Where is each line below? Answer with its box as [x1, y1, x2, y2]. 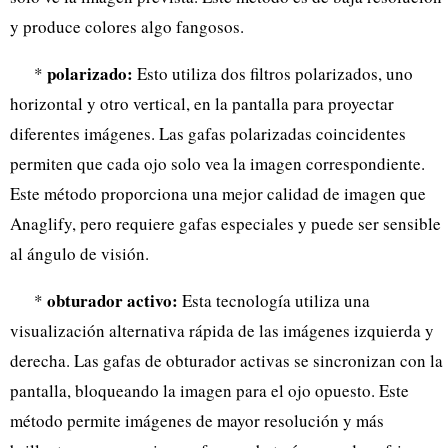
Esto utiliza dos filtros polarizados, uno [133, 61, 413, 85]
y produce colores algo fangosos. [10, 14, 244, 38]
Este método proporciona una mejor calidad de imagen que [10, 181, 426, 205]
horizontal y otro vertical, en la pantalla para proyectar [10, 91, 394, 115]
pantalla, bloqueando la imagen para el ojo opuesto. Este [10, 378, 409, 402]
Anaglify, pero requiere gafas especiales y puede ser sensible [10, 211, 441, 235]
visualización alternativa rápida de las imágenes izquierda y [10, 318, 434, 342]
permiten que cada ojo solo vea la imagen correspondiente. [10, 151, 425, 175]
